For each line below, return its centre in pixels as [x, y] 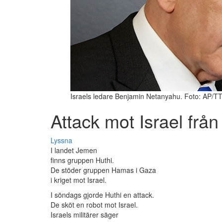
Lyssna [61, 140]
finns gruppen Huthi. [82, 160]
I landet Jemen [74, 150]
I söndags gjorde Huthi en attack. [102, 195]
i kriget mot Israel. [79, 180]
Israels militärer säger [84, 215]
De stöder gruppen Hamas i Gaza [103, 170]
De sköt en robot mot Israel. [94, 205]
